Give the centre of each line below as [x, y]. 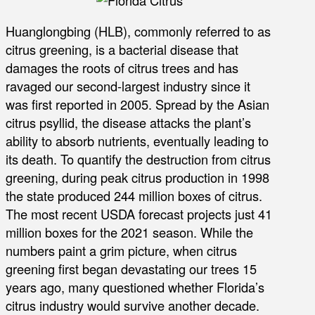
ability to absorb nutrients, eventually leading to [137, 141]
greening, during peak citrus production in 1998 [137, 178]
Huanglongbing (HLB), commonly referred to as [138, 31]
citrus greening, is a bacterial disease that [122, 50]
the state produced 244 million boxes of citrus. [134, 196]
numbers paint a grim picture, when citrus [121, 251]
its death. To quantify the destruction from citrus [138, 159]
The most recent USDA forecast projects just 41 [139, 214]
